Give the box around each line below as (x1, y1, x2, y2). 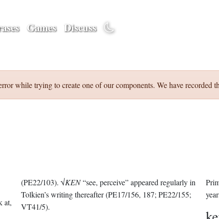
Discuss (64, 20, 96, 35)
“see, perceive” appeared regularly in (81, 177, 196, 187)
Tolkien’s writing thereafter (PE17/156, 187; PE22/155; (21, 189, 192, 199)
